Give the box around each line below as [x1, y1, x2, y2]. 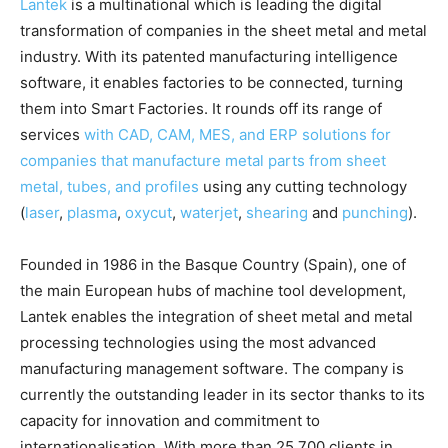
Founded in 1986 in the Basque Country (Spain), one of [20, 255, 406, 275]
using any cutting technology [203, 177, 407, 197]
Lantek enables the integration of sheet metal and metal [20, 307, 413, 327]
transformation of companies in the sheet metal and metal [20, 21, 427, 41]
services [20, 125, 84, 145]
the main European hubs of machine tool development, [20, 281, 406, 301]
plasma [67, 203, 117, 223]
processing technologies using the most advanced [20, 333, 376, 353]
